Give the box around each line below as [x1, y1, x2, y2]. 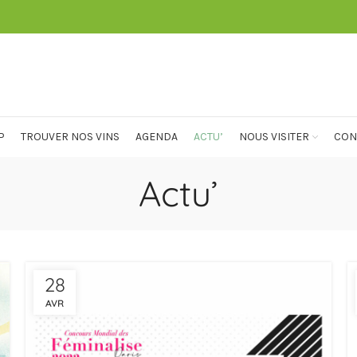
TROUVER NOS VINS [21, 130, 120, 143]
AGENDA [135, 130, 178, 143]
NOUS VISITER [239, 130, 309, 143]
